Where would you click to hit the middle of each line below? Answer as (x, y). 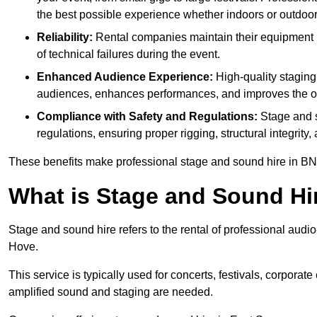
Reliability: (66, 38)
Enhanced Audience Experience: (126, 77)
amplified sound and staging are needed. (111, 292)
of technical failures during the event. (128, 54)
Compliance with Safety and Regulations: (149, 117)
